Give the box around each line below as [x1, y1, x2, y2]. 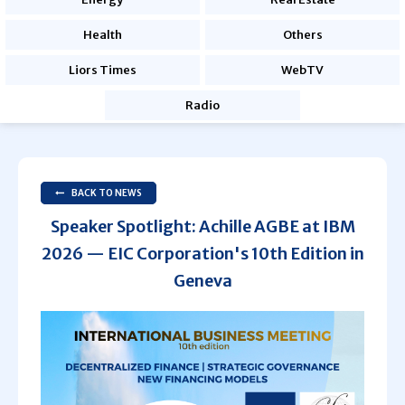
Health [82, 27, 122, 42]
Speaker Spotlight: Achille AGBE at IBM [50, 216, 355, 237]
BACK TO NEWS [71, 187, 142, 199]
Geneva [173, 270, 232, 291]
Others [282, 27, 323, 42]
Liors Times [68, 62, 137, 78]
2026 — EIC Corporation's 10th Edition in [41, 243, 364, 264]
